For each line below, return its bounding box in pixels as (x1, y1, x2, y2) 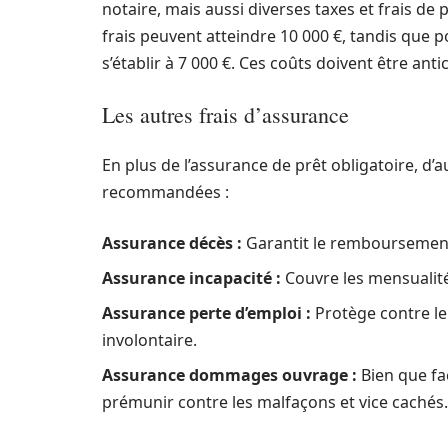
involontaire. (102, 329, 197, 351)
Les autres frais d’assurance (102, 100, 349, 129)
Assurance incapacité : (102, 267, 281, 289)
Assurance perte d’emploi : (102, 302, 311, 324)
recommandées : (102, 181, 229, 203)
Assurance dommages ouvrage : (102, 364, 357, 386)
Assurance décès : (102, 232, 242, 254)
